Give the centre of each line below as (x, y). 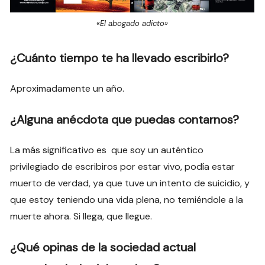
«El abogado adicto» (132, 24)
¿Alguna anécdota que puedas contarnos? (125, 120)
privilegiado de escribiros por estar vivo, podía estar (123, 167)
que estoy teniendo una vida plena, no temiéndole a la (127, 200)
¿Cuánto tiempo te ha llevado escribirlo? (120, 58)
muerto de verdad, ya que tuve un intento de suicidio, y (130, 183)
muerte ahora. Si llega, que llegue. (81, 216)
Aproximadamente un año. (67, 89)
